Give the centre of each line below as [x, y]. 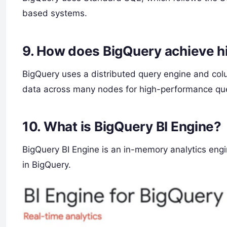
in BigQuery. [47, 165]
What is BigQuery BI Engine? [132, 127]
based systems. [55, 13]
